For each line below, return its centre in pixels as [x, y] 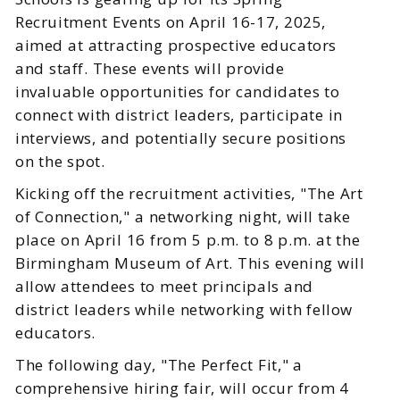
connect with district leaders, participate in [179, 115]
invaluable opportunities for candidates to [178, 92]
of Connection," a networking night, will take [183, 217]
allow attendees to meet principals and [164, 287]
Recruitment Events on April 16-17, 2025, [171, 22]
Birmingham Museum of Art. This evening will [190, 263]
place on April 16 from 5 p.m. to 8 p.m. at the [188, 240]
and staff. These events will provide [150, 69]
